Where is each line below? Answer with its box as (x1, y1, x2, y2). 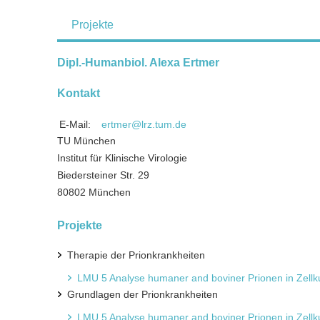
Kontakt (57, 87, 100, 99)
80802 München (57, 186, 131, 198)
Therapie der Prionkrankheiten (67, 249, 205, 261)
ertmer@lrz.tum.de (101, 119, 186, 130)
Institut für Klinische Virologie (57, 152, 187, 164)
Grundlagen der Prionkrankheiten (67, 289, 218, 300)
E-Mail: (59, 119, 91, 130)
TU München (57, 135, 116, 146)
